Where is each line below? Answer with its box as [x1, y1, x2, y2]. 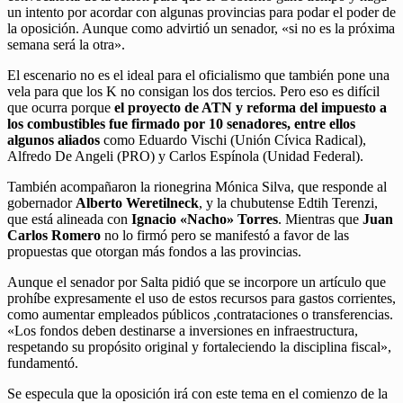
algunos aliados [7, 132, 100, 148]
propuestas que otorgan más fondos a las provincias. [7, 244, 301, 260]
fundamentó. [7, 355, 78, 372]
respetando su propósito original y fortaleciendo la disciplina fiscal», [7, 339, 391, 355]
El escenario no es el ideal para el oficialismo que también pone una [7, 67, 390, 84]
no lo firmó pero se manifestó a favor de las [101, 228, 349, 244]
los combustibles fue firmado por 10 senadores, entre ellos [7, 116, 355, 132]
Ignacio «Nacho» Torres [131, 211, 278, 228]
